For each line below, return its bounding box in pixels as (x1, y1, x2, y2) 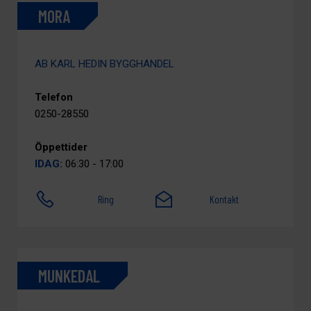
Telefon (35, 91, 73, 103)
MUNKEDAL (38, 265, 100, 286)
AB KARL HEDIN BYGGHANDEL (35, 58, 174, 70)
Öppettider (35, 141, 87, 153)
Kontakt (210, 193, 239, 205)
